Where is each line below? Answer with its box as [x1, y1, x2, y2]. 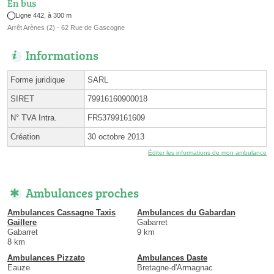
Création [10, 132, 40, 142]
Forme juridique [10, 75, 65, 85]
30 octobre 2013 [87, 132, 144, 142]
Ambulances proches [26, 184, 139, 202]
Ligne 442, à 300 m [15, 12, 72, 20]
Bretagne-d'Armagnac [137, 263, 213, 273]
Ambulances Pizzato [7, 253, 85, 263]
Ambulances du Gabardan [137, 208, 235, 218]
